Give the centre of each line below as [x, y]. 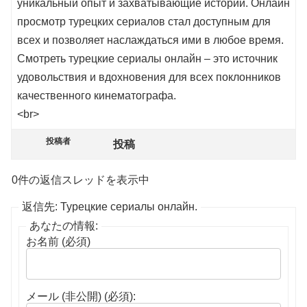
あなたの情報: [64, 226]
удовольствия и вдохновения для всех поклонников [149, 77]
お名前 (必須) [58, 242]
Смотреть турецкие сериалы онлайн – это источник [147, 59]
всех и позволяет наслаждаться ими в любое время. [150, 40]
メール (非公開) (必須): [81, 297]
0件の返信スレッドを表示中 [81, 180]
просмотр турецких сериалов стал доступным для [144, 22]
